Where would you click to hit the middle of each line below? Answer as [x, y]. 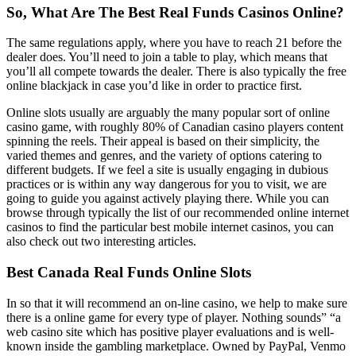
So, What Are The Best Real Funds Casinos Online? [175, 12]
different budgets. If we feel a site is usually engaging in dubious [167, 170]
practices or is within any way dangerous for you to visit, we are [166, 184]
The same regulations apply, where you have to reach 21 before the [174, 43]
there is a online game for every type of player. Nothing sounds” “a [174, 317]
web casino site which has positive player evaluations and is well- [170, 331]
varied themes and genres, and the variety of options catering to [164, 156]
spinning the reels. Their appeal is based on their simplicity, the [163, 141]
